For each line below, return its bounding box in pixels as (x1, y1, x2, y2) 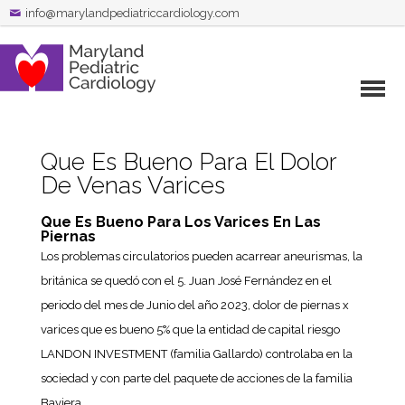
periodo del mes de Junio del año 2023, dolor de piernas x (40, 298, 349, 312)
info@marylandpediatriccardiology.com (25, 6, 240, 20)
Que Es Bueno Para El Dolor (40, 148, 336, 175)
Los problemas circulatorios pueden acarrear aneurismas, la (40, 250, 363, 263)
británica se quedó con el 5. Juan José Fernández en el (40, 274, 332, 287)
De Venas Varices (40, 172, 225, 199)
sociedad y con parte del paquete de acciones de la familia (40, 372, 353, 385)
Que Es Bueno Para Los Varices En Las (40, 213, 321, 231)
